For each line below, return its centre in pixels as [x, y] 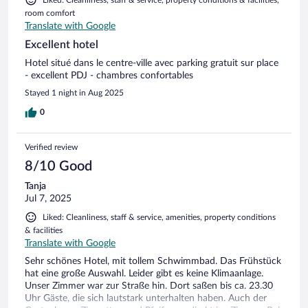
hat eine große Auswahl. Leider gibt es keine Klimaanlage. [144, 273]
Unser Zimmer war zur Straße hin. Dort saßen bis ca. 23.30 [149, 286]
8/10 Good [58, 166]
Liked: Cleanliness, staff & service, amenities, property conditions [159, 217]
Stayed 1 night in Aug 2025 [74, 92]
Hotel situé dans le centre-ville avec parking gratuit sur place [152, 63]
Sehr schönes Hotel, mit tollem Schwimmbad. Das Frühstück [153, 261]
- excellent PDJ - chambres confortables [109, 75]
